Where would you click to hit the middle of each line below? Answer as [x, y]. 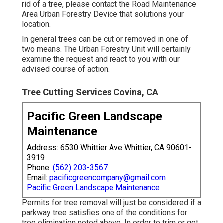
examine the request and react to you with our [101, 59]
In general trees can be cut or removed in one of [105, 39]
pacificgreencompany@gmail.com [108, 177]
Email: [38, 177]
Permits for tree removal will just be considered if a [111, 202]
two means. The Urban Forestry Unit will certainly [106, 49]
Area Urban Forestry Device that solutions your [103, 14]
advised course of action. [66, 69]
